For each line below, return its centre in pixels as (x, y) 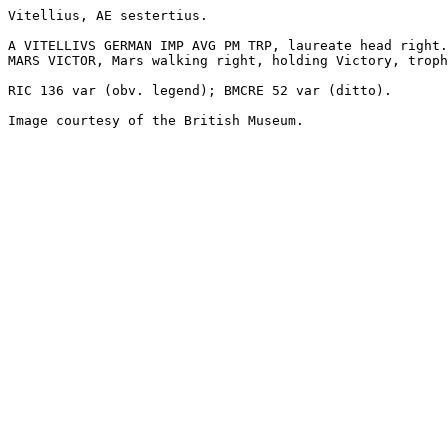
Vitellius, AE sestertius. (108, 15)
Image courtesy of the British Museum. (156, 120)
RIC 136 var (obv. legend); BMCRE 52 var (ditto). (200, 90)
